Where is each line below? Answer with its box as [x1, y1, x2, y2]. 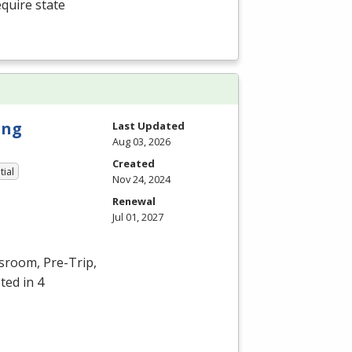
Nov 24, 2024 [112, 172, 170, 187]
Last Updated [112, 119, 185, 134]
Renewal [112, 194, 156, 209]
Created [112, 156, 155, 171]
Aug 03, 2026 [112, 134, 170, 149]
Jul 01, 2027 [112, 210, 163, 225]
